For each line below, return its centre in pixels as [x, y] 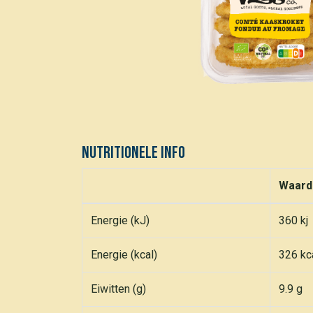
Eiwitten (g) [118, 289]
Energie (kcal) [124, 255]
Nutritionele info [133, 153]
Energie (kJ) [120, 220]
